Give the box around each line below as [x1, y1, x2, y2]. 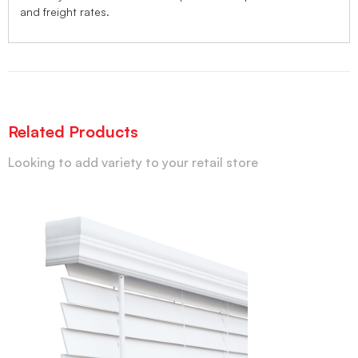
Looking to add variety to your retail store [8, 154, 258, 171]
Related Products [8, 121, 138, 142]
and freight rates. [20, 4, 109, 18]
